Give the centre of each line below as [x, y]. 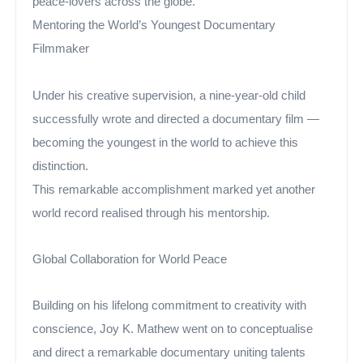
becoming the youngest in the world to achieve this [166, 143]
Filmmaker [61, 49]
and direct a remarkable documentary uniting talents [169, 352]
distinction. [61, 166]
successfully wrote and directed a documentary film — [176, 119]
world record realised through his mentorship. [152, 213]
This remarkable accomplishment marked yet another [174, 190]
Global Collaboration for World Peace [130, 259]
